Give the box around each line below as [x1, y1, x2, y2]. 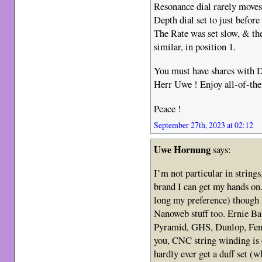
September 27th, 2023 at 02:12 [154, 119, 254, 130]
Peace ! [154, 101, 182, 115]
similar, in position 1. [154, 39, 236, 53]
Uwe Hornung [154, 142, 211, 157]
